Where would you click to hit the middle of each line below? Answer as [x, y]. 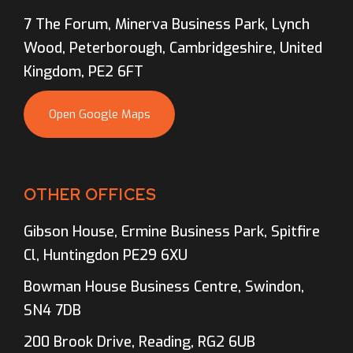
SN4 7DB [52, 310]
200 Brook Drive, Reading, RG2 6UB [139, 342]
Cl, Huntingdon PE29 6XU [106, 255]
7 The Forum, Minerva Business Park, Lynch [167, 24]
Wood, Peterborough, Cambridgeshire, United [173, 48]
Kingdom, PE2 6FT [84, 71]
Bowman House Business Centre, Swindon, [164, 286]
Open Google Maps [99, 114]
